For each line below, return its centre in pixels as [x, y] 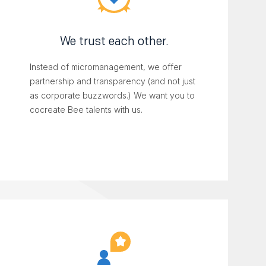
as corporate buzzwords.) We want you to [112, 96]
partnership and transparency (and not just [113, 81]
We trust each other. [114, 41]
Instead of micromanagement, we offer [106, 67]
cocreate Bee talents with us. [86, 110]
